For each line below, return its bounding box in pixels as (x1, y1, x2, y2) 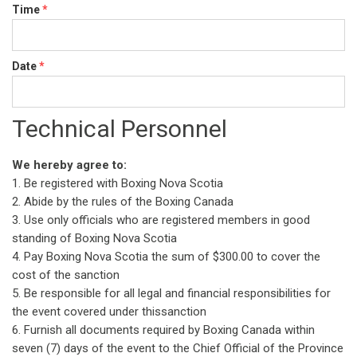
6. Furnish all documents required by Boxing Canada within (12, 323, 315, 337)
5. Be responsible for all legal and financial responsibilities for (12, 286, 331, 300)
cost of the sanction (12, 268, 120, 282)
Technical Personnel (12, 115, 227, 143)
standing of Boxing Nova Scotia (12, 231, 177, 245)
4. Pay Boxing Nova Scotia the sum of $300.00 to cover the (12, 249, 320, 264)
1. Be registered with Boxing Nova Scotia (12, 176, 223, 190)
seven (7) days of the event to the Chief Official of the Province (12, 341, 343, 355)
